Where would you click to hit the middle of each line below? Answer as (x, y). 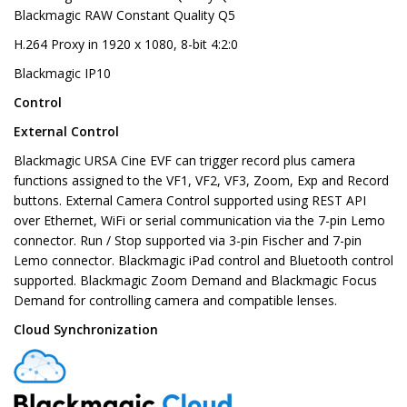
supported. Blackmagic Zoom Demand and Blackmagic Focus (195, 281)
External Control (66, 132)
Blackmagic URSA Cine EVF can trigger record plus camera (184, 161)
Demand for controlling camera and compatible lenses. (175, 301)
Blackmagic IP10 (62, 74)
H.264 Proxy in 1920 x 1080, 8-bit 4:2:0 (126, 45)
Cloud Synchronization (86, 330)
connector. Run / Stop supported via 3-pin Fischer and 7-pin (188, 241)
